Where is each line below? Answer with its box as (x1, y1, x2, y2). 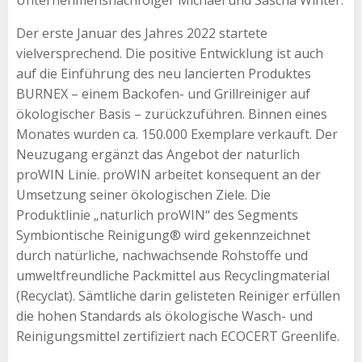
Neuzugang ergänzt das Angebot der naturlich (16, 145, 300, 163)
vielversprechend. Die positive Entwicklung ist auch (16, 44, 323, 62)
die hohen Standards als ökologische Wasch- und (16, 306, 313, 325)
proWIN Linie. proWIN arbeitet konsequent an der (16, 165, 321, 183)
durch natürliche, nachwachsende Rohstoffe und (16, 246, 308, 264)
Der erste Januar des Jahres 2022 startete (16, 23, 267, 42)
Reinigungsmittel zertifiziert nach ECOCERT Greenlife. (16, 326, 339, 345)
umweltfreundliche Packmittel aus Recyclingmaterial (16, 266, 330, 284)
